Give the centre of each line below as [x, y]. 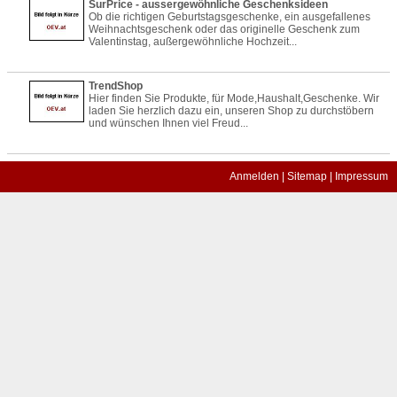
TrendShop [116, 86]
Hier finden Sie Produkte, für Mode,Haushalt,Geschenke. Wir [234, 99]
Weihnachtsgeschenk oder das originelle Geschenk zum [224, 30]
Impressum [362, 177]
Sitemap [307, 177]
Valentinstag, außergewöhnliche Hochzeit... [193, 42]
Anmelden [254, 177]
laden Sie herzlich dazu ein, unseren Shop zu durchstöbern [231, 111]
